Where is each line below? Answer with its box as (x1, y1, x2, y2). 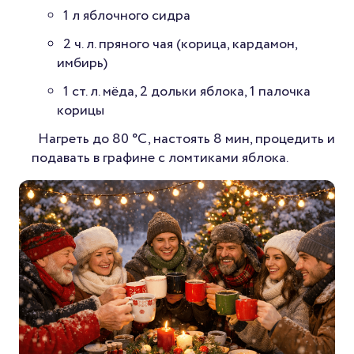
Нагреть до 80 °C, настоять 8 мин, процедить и (38, 129, 335, 150)
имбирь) (57, 53, 107, 74)
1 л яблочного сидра (63, 6, 190, 27)
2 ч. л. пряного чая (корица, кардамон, (63, 34, 297, 55)
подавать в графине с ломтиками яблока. (32, 148, 288, 169)
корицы (57, 100, 104, 122)
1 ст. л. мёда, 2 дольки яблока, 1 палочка (63, 81, 311, 103)
